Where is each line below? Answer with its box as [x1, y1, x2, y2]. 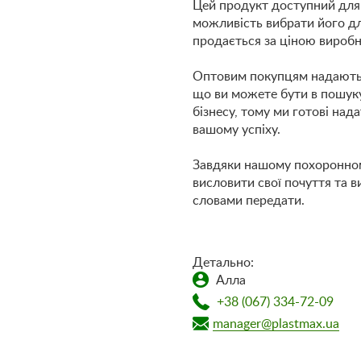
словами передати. [193, 194, 305, 207]
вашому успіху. [193, 123, 280, 136]
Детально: [193, 256, 254, 269]
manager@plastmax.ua [213, 317, 339, 330]
